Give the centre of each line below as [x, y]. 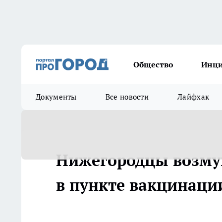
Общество [153, 64]
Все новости [127, 97]
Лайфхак [194, 97]
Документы [56, 97]
